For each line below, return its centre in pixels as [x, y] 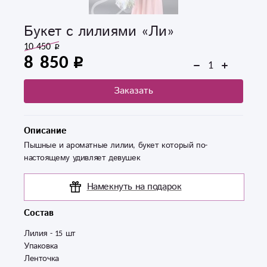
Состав [39, 213]
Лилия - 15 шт [50, 233]
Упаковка [41, 246]
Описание [45, 131]
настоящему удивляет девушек [82, 158]
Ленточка [41, 258]
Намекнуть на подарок [134, 187]
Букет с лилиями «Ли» [99, 31]
